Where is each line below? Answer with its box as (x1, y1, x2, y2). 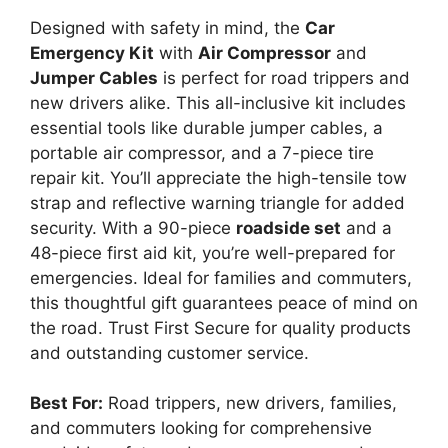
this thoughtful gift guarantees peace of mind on (30, 292, 418, 313)
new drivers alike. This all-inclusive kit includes (30, 92, 406, 113)
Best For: (30, 393, 103, 414)
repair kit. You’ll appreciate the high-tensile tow (30, 167, 407, 188)
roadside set (236, 217, 341, 238)
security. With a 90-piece (30, 217, 236, 238)
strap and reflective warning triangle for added (30, 192, 405, 213)
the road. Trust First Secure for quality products (30, 317, 411, 338)
